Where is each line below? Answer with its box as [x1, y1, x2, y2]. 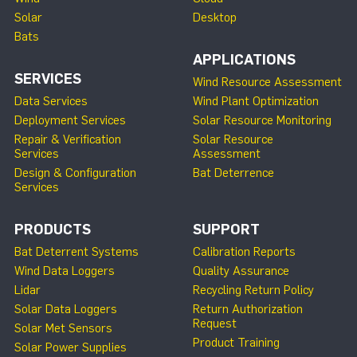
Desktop [193, 10, 237, 25]
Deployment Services [14, 112, 126, 127]
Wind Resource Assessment [193, 74, 342, 89]
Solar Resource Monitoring [193, 112, 331, 127]
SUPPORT [193, 220, 260, 238]
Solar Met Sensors [14, 320, 112, 335]
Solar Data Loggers [14, 301, 117, 316]
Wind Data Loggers [14, 263, 115, 278]
